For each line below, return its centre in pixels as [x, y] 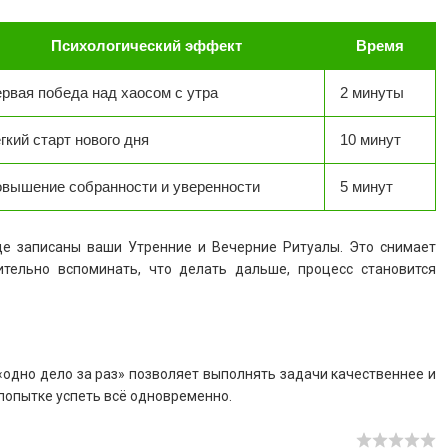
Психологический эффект [146, 45]
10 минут [370, 139]
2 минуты [372, 92]
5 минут [366, 186]
